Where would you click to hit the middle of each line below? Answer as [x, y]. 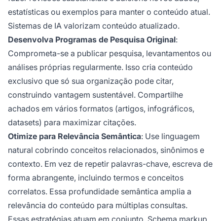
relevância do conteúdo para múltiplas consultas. [98, 205]
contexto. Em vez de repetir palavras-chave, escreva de [110, 164]
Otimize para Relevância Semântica [74, 136]
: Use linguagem [170, 136]
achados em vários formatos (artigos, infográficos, [101, 108]
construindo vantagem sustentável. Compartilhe [95, 94]
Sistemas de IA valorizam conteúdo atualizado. [94, 25]
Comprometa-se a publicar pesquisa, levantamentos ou [110, 53]
